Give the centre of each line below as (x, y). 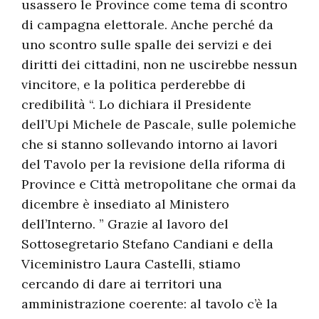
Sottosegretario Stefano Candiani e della (147, 244)
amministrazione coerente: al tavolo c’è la (150, 304)
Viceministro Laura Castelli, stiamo (131, 264)
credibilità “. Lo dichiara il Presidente (136, 105)
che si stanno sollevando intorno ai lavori (150, 145)
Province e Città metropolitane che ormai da (159, 184)
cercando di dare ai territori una (122, 284)
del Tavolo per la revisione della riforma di (153, 164)
